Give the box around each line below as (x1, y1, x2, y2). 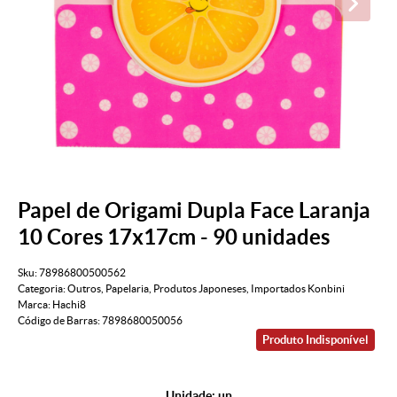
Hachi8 (52, 299, 86, 311)
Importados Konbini (251, 283, 345, 295)
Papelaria (105, 283, 149, 295)
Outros (67, 283, 101, 295)
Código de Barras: (18, 315, 102, 327)
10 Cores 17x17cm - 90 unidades (18, 224, 330, 249)
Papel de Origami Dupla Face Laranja (18, 198, 370, 222)
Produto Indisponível (262, 333, 369, 347)
